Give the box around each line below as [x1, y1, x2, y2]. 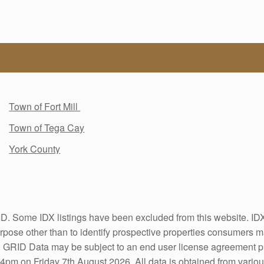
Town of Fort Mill [9, 99, 81, 113]
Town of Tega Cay [9, 120, 85, 134]
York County [9, 141, 61, 156]
